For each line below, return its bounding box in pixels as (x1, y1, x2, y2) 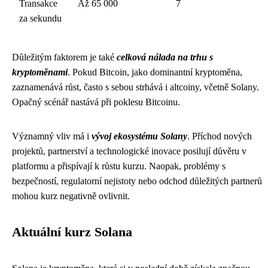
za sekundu (19, 13, 62, 24)
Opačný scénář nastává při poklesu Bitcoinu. (12, 97, 180, 108)
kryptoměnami (12, 67, 68, 78)
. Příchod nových (187, 131, 252, 142)
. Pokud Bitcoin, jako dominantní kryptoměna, (68, 67, 242, 78)
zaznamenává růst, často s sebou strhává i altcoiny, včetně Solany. (12, 82, 259, 93)
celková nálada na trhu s (117, 52, 213, 63)
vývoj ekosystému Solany (92, 131, 187, 142)
